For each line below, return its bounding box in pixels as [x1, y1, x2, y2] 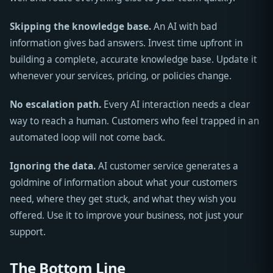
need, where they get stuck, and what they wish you [10, 192, 236, 205]
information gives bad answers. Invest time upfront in [10, 36, 243, 49]
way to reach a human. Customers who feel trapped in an [10, 114, 259, 127]
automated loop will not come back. [10, 130, 165, 144]
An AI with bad [151, 19, 217, 33]
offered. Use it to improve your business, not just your [10, 208, 243, 222]
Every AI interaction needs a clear [101, 97, 250, 111]
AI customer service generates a [96, 159, 238, 172]
